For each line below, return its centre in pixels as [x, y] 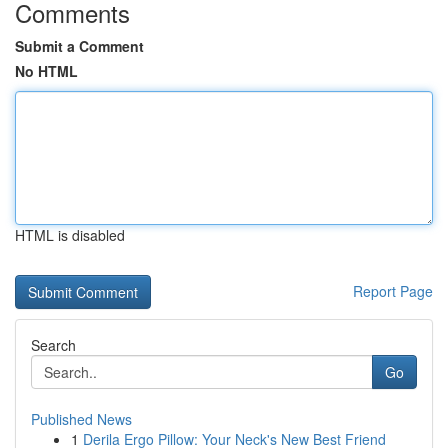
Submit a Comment [79, 46]
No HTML [46, 71]
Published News [81, 419]
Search [53, 345]
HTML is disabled [70, 235]
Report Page [393, 291]
